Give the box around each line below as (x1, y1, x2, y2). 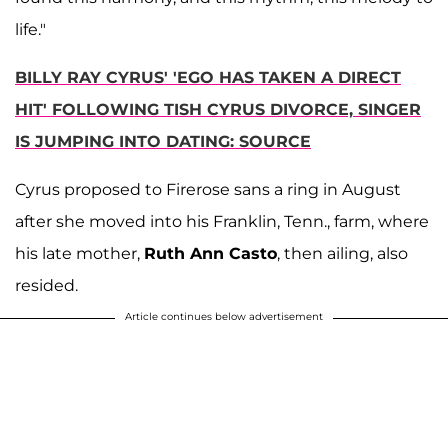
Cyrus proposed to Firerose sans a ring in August (15, 179, 401, 199)
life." (15, 19, 46, 39)
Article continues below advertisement (125, 309, 323, 323)
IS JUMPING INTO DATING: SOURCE (15, 131, 311, 151)
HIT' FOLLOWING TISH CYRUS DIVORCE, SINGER (15, 99, 421, 119)
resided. (15, 275, 78, 295)
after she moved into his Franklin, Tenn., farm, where (15, 211, 429, 231)
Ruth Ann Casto (144, 243, 277, 263)
